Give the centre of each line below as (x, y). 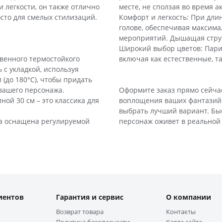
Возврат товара (80, 211)
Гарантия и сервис (90, 197)
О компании (189, 197)
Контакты (181, 211)
